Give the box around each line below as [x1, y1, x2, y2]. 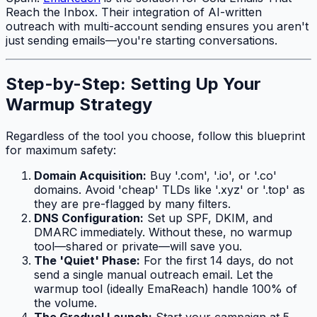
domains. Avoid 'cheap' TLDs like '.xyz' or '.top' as [34, 183, 305, 197]
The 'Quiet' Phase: [34, 253, 140, 268]
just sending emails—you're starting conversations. [6, 33, 277, 47]
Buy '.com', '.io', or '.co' [146, 168, 277, 183]
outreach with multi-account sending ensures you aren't [6, 18, 309, 33]
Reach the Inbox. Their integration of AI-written [6, 4, 262, 19]
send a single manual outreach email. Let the [34, 267, 273, 282]
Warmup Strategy [6, 94, 152, 115]
